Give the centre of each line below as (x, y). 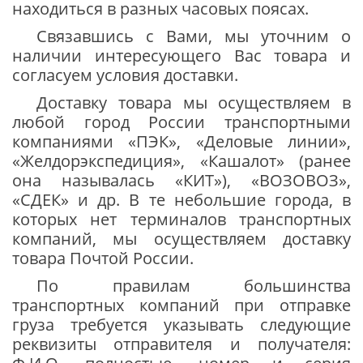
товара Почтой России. (103, 258)
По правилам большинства (194, 285)
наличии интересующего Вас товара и (181, 55)
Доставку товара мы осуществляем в (194, 102)
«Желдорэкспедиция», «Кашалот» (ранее (181, 160)
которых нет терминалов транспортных (181, 219)
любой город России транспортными (181, 122)
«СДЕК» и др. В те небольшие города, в (181, 199)
